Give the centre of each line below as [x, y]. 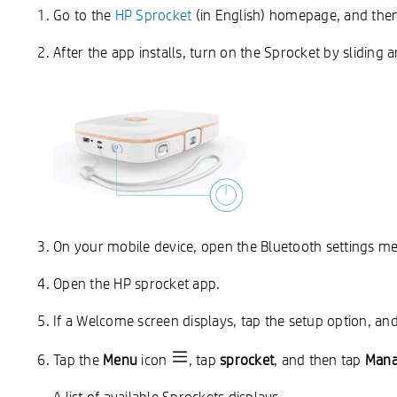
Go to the [84, 15]
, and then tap [319, 359]
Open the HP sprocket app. [137, 283]
